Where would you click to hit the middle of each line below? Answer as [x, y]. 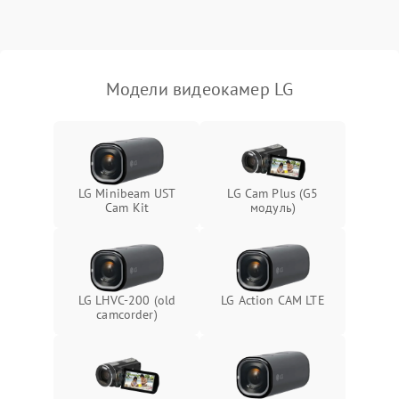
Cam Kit [127, 208]
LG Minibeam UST [127, 193]
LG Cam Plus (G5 [273, 193]
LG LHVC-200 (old [127, 300]
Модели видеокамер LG [199, 89]
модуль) [273, 208]
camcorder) [127, 314]
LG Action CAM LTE [273, 300]
